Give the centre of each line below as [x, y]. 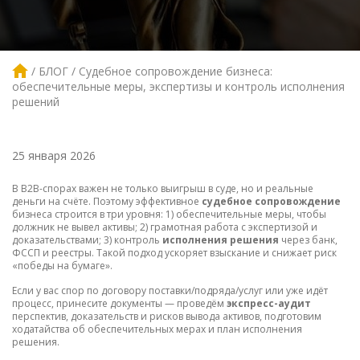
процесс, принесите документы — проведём [119, 304]
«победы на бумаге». [62, 266]
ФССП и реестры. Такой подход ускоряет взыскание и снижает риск [174, 253]
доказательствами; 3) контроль [87, 240]
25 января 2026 [54, 156]
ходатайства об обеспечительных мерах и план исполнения [157, 329]
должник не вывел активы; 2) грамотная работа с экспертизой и [165, 227]
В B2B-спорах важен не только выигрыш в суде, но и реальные [163, 189]
